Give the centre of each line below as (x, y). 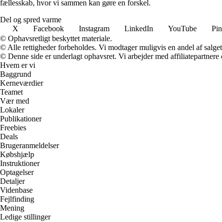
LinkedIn (139, 28)
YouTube (182, 28)
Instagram (94, 28)
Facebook (49, 28)
